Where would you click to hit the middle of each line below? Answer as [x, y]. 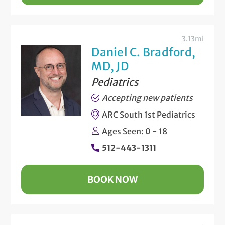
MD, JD [110, 66]
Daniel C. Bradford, [144, 52]
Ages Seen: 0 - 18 [135, 131]
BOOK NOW [113, 179]
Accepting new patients [148, 98]
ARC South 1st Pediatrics [149, 114]
